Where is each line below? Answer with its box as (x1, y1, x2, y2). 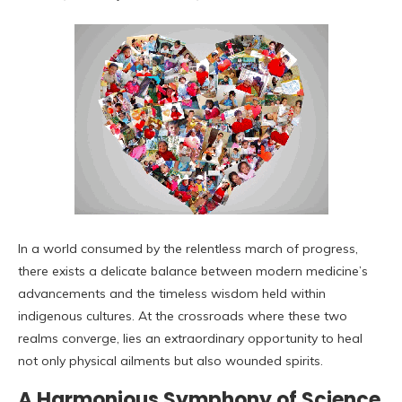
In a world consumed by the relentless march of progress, (18, 240, 358, 258)
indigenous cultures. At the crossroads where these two (18, 308, 347, 325)
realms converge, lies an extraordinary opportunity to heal (18, 330, 363, 347)
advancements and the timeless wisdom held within (18, 285, 326, 302)
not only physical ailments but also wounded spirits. (18, 353, 323, 370)
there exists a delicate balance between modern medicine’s (18, 263, 368, 280)
